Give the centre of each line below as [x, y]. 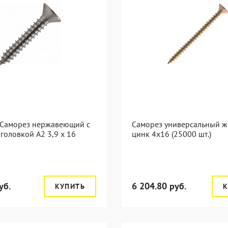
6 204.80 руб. [159, 186]
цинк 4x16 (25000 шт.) [172, 134]
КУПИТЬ [70, 186]
